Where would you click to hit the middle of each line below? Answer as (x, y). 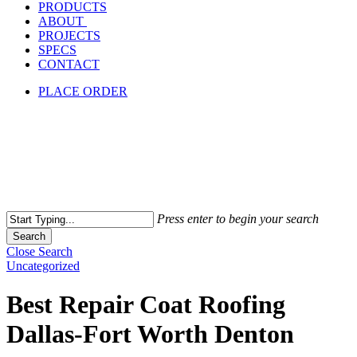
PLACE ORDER (83, 91)
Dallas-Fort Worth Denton (150, 334)
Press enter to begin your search (238, 219)
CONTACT (69, 64)
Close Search (39, 251)
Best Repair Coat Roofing (146, 305)
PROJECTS (69, 35)
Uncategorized (43, 266)
